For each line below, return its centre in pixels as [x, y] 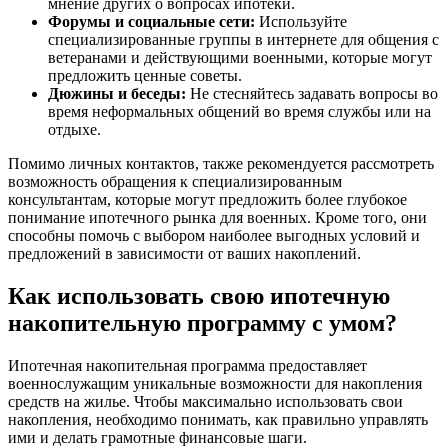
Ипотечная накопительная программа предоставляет [187, 365]
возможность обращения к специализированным [175, 181]
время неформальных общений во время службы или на [239, 111]
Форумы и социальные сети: [151, 21]
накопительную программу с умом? [202, 322]
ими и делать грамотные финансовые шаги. [157, 437]
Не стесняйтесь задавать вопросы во [312, 93]
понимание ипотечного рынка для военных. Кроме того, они [217, 217]
